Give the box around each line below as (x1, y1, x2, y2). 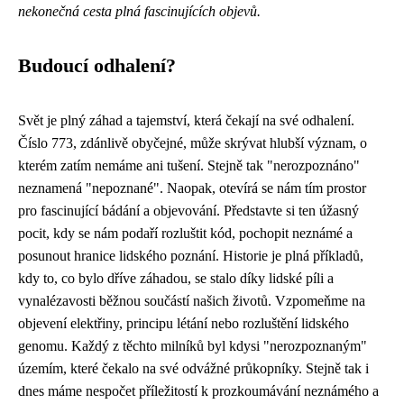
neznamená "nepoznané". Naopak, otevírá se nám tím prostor (18, 180, 366, 196)
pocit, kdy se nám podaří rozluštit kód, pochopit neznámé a (18, 225, 353, 241)
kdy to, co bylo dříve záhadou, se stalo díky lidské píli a (18, 271, 334, 286)
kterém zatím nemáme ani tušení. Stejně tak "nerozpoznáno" (18, 158, 360, 173)
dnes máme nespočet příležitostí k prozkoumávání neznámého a (18, 383, 379, 399)
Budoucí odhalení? (18, 55, 176, 77)
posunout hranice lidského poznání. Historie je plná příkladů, (18, 248, 363, 263)
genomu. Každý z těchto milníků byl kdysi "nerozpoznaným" (18, 338, 367, 353)
